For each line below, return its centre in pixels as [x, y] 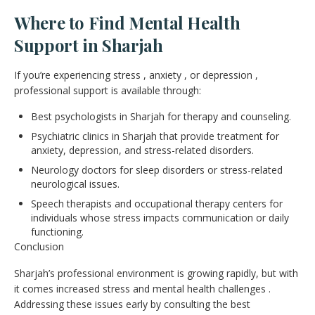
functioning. [57, 231]
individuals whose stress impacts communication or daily [160, 217]
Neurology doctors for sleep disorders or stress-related [157, 169]
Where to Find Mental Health [127, 22]
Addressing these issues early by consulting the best [132, 304]
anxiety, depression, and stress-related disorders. [142, 150]
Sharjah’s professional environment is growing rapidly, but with [156, 273]
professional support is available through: [108, 90]
